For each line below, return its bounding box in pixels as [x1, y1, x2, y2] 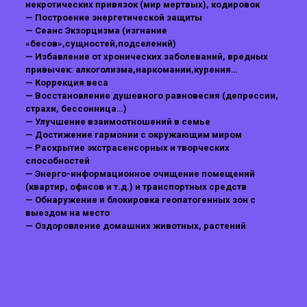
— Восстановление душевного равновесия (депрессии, [25, 90, 278, 101]
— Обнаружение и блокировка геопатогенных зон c [25, 195, 256, 205]
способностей [25, 156, 90, 166]
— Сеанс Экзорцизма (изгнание [25, 25, 167, 36]
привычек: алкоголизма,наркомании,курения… [25, 64, 238, 75]
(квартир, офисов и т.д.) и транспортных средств [25, 182, 247, 192]
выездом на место [25, 208, 110, 218]
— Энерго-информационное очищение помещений [25, 169, 255, 179]
